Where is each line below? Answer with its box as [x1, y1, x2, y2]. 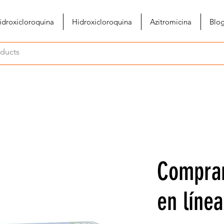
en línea [157, 186, 223, 216]
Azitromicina [150, 17, 191, 26]
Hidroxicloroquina [72, 17, 132, 26]
